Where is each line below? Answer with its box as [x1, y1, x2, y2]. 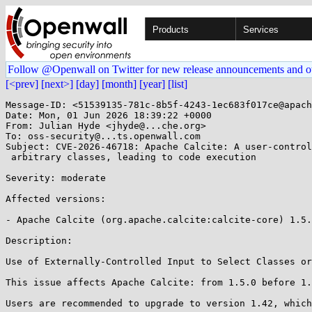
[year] [139, 78, 165, 90]
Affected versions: [6, 194, 106, 204]
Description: [6, 235, 72, 246]
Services [243, 24, 279, 35]
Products [153, 24, 189, 35]
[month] [102, 78, 136, 90]
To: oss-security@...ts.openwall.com [6, 131, 201, 141]
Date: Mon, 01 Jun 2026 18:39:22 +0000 [6, 110, 212, 120]
